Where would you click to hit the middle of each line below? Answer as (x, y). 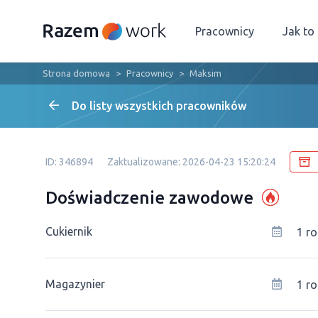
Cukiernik (69, 231)
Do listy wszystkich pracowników (159, 106)
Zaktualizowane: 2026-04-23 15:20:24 (191, 162)
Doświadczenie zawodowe (149, 197)
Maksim (205, 73)
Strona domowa (76, 73)
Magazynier (75, 284)
